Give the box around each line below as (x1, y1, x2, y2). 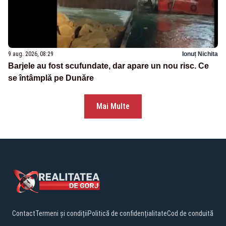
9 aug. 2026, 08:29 (8, 50, 53, 58)
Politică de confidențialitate (88, 209, 167, 217)
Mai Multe (96, 101, 130, 111)
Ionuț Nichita (182, 50, 218, 58)
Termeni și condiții (35, 209, 88, 217)
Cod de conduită (167, 209, 213, 217)
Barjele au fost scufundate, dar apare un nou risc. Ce (8, 61, 209, 70)
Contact (12, 209, 35, 217)
